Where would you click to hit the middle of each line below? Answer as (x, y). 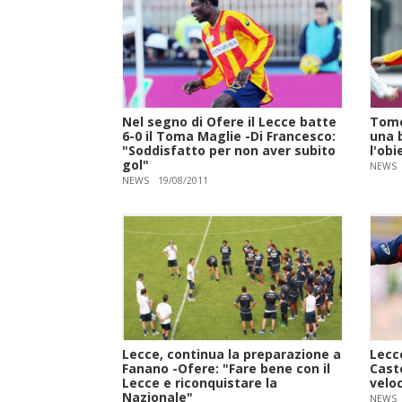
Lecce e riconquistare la (200, 382)
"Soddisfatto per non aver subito (229, 151)
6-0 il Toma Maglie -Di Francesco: (229, 136)
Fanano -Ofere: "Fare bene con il (227, 368)
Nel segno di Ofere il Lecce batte (230, 122)
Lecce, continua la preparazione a (232, 354)
